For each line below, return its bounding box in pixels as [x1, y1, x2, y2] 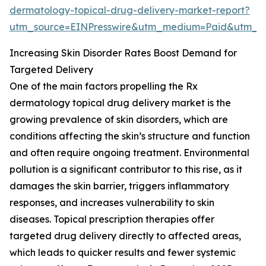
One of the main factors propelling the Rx [9, 80, 198, 93]
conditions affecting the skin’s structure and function [9, 130, 250, 142]
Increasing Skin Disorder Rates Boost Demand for [9, 47, 237, 59]
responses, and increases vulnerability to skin [9, 197, 214, 209]
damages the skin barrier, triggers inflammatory [9, 180, 229, 192]
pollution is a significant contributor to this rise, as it [9, 163, 242, 176]
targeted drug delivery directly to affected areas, [9, 230, 241, 242]
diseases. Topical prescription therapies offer [9, 213, 214, 226]
